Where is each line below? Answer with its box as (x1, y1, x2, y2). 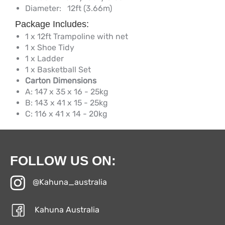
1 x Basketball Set (25, 65, 91, 75)
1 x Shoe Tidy (25, 43, 74, 53)
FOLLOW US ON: (10, 153, 116, 169)
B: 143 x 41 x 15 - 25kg (25, 98, 108, 108)
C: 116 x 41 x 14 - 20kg (25, 109, 107, 119)
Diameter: (25, 4, 61, 14)
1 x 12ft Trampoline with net (25, 32, 128, 42)
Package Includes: (15, 19, 89, 30)
